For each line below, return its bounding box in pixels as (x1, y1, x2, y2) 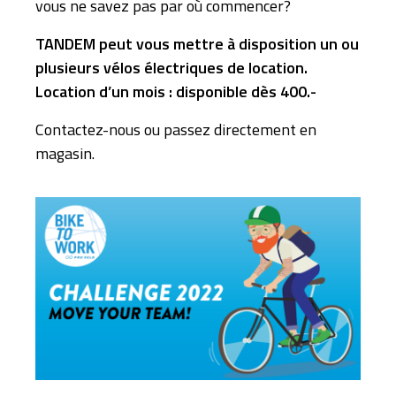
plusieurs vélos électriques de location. (35, 55, 308, 80)
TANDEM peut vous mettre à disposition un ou (35, 31, 359, 56)
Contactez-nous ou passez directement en (35, 117, 316, 141)
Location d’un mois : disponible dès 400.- (35, 79, 316, 103)
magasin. (35, 141, 95, 165)
